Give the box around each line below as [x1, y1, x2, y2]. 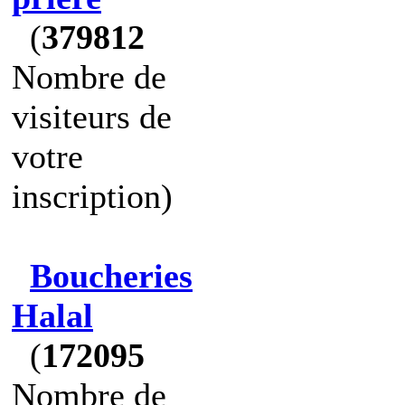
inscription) [12, 177, 173, 215]
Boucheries [30, 257, 193, 295]
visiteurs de [12, 98, 172, 136]
